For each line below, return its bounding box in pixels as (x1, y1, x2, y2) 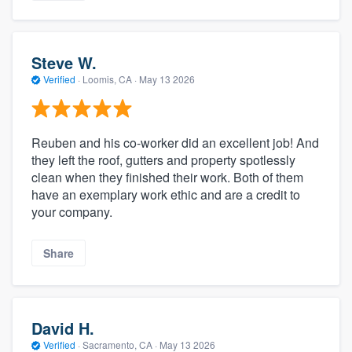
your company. (31, 202, 112, 221)
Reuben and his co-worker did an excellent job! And (31, 133, 319, 152)
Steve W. (31, 51, 97, 75)
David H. (31, 317, 94, 340)
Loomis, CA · (80, 72, 139, 86)
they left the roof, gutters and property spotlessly (31, 150, 295, 169)
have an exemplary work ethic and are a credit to (31, 185, 300, 203)
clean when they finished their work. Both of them (31, 167, 303, 186)
